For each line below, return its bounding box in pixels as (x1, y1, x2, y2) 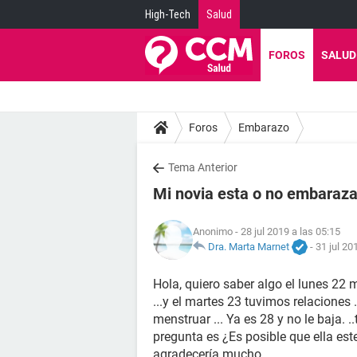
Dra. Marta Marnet (208, 240, 289, 253)
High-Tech (145, 8, 190, 21)
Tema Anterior (168, 161, 237, 174)
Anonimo (193, 225, 233, 237)
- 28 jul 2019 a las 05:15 (233, 225, 340, 237)
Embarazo (238, 120, 289, 134)
